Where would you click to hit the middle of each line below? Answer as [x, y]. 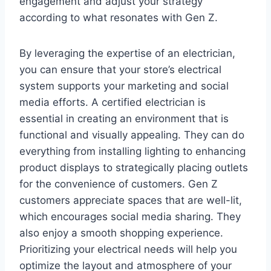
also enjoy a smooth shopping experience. [121, 233]
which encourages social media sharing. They [130, 216]
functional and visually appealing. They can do [132, 135]
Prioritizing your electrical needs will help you [128, 249]
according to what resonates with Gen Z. [119, 17]
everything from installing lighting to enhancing [132, 151]
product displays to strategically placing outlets [134, 167]
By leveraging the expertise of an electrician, [127, 53]
